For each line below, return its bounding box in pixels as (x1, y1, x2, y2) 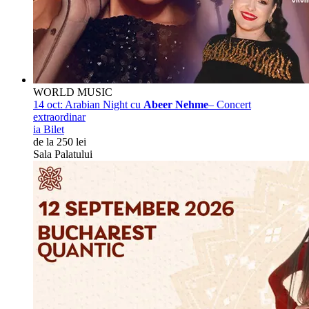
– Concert (208, 98, 251, 110)
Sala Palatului (33, 148, 92, 160)
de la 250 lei (33, 135, 86, 148)
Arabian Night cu (63, 98, 143, 110)
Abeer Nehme (143, 98, 208, 110)
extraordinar (33, 110, 86, 123)
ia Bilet (33, 123, 64, 135)
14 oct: (33, 98, 63, 110)
